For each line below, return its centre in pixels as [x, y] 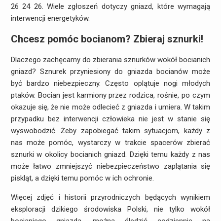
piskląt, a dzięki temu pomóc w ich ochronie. [82, 178]
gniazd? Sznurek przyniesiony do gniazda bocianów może [110, 72]
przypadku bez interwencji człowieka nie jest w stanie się [110, 119]
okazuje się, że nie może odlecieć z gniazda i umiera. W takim [110, 107]
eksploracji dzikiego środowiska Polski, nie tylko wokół [110, 209]
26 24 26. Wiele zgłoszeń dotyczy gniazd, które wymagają [110, 7]
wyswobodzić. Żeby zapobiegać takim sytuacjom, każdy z [110, 131]
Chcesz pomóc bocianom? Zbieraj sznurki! [107, 39]
